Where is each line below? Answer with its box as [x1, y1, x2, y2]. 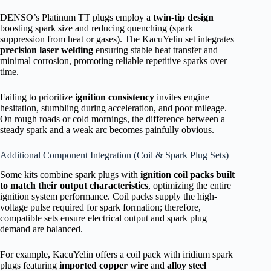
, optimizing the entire [148, 180, 231, 191]
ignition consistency [75, 91, 154, 102]
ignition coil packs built [140, 169, 235, 180]
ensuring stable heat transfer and [93, 44, 218, 55]
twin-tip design [153, 11, 214, 22]
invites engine [154, 91, 209, 102]
